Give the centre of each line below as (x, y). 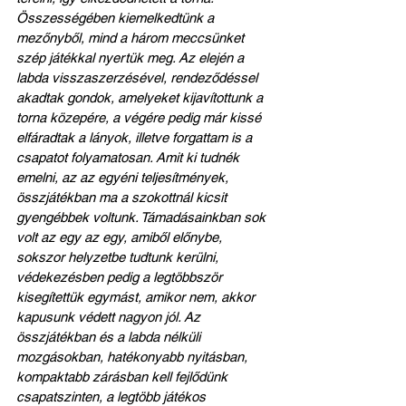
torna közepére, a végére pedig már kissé (140, 117)
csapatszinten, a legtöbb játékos (113, 396)
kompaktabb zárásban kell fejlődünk (124, 376)
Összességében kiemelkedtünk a (117, 17)
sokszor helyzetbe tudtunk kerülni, (119, 256)
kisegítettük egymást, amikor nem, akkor (137, 296)
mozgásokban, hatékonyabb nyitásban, (134, 356)
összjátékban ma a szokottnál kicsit (123, 197)
